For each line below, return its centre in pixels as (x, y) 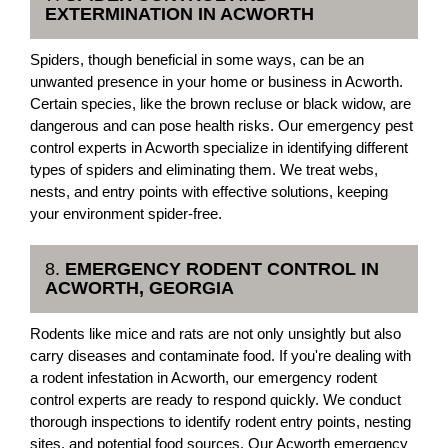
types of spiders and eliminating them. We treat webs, (204, 169)
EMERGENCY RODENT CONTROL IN (222, 269)
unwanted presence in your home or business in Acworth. (216, 81)
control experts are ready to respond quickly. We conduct (215, 399)
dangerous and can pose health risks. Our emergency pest (221, 125)
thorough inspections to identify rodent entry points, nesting (220, 421)
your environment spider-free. (126, 213)
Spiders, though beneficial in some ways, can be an (197, 59)
